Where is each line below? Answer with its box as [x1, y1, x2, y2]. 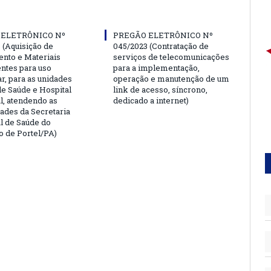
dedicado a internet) [113, 94, 189, 106]
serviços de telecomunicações [113, 51, 229, 62]
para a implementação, [113, 62, 200, 73]
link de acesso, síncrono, [113, 83, 207, 95]
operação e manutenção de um [113, 73, 229, 84]
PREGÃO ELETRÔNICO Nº [113, 29, 213, 41]
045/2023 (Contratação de [113, 40, 209, 51]
